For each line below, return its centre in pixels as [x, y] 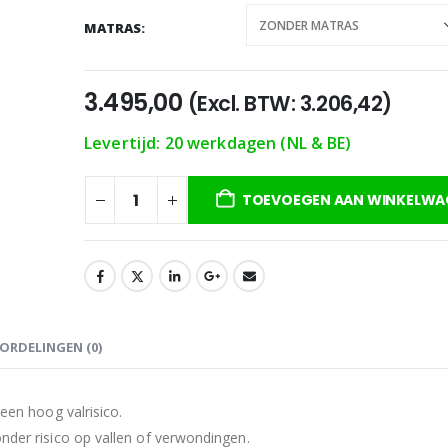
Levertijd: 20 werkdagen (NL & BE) [218, 143]
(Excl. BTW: [243, 104]
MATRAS [112, 26]
